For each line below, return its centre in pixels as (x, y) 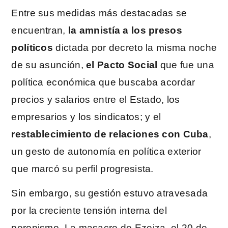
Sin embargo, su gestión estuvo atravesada (110, 193)
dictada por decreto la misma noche (135, 47)
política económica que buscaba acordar (103, 82)
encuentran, (38, 30)
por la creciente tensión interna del (89, 211)
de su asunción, (47, 65)
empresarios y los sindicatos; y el (86, 117)
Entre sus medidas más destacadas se (99, 13)
